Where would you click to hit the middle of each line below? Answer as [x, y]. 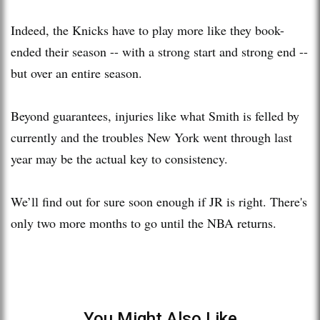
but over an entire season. [76, 72]
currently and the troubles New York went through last [151, 137]
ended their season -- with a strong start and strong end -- [159, 51]
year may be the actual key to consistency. [119, 158]
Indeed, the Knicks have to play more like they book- [147, 30]
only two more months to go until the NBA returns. [144, 222]
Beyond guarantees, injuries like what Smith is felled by [155, 115]
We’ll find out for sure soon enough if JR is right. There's [159, 201]
